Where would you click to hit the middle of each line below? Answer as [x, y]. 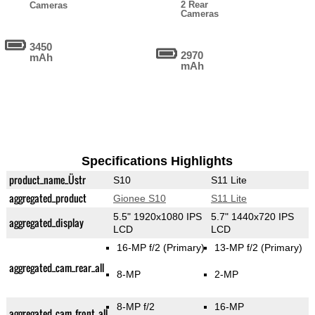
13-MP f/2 [238, 248]
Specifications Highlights [157, 161]
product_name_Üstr [47, 180]
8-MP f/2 [136, 307]
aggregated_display [46, 223]
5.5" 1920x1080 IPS [157, 217]
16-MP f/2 [140, 248]
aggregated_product [47, 198]
